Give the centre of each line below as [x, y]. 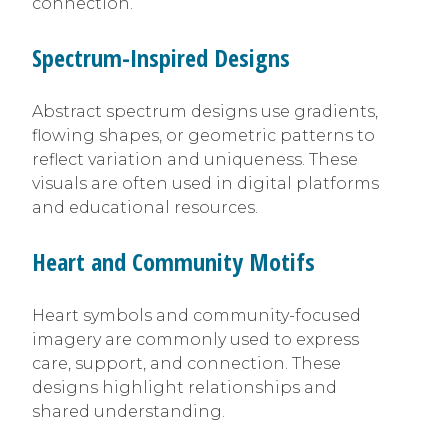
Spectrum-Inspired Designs [161, 57]
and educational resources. [145, 207]
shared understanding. [128, 411]
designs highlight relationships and [184, 387]
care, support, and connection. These [186, 363]
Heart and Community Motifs [173, 261]
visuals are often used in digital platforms [205, 183]
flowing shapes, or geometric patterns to [203, 135]
